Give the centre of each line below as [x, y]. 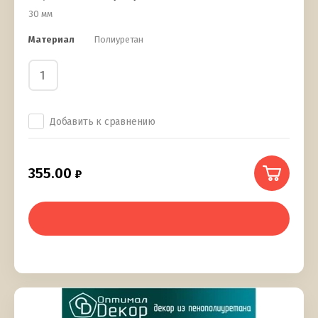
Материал [51, 40]
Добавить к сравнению [103, 122]
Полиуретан [119, 40]
